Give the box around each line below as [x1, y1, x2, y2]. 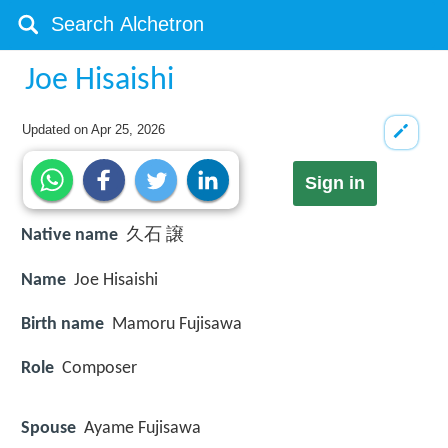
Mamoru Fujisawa [112, 314, 242, 334]
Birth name [21, 314, 104, 334]
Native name [21, 226, 118, 246]
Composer [62, 358, 137, 378]
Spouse [21, 419, 76, 439]
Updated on [22, 122, 92, 137]
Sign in [304, 173, 365, 194]
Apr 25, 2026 [91, 122, 166, 137]
